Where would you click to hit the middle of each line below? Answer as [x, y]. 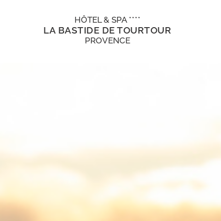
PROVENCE [107, 41]
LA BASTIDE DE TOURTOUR [108, 30]
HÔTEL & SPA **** [107, 20]
